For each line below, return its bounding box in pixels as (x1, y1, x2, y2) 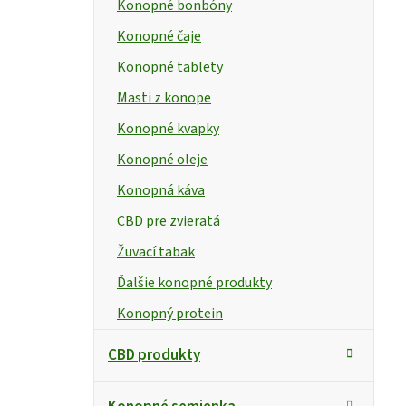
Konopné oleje (117, 149, 208, 169)
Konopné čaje (117, 25, 201, 46)
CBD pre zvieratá (117, 210, 220, 231)
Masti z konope (117, 87, 211, 108)
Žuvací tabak (117, 241, 195, 262)
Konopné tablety (117, 56, 223, 77)
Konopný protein (117, 303, 223, 324)
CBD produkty (108, 343, 200, 366)
